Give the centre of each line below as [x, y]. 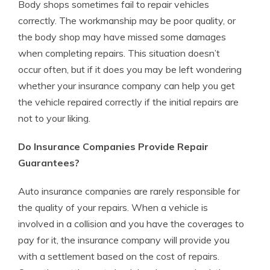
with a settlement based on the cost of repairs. [119, 256]
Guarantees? [49, 163]
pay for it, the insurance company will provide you [124, 240]
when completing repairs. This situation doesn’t [119, 53]
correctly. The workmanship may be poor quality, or [127, 21]
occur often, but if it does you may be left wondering [130, 70]
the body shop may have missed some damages [122, 37]
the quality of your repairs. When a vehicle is [113, 208]
